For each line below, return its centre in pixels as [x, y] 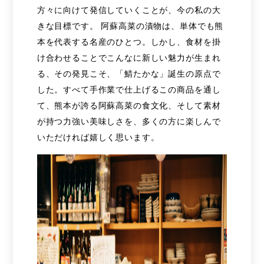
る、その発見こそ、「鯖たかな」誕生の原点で [129, 73]
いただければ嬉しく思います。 [101, 137]
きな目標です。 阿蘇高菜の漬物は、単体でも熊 [130, 26]
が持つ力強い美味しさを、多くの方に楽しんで [129, 121]
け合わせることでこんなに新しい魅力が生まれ [129, 57]
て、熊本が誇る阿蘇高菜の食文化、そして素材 [129, 105]
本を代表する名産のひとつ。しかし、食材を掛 [129, 42]
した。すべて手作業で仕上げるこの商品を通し [129, 89]
